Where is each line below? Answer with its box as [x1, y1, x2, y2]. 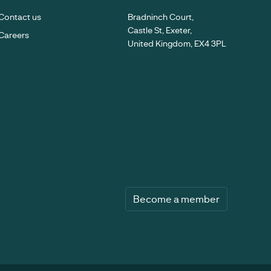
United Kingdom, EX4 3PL [127, 38, 226, 50]
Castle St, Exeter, [127, 24, 192, 36]
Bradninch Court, [127, 11, 194, 23]
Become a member [133, 192, 220, 206]
